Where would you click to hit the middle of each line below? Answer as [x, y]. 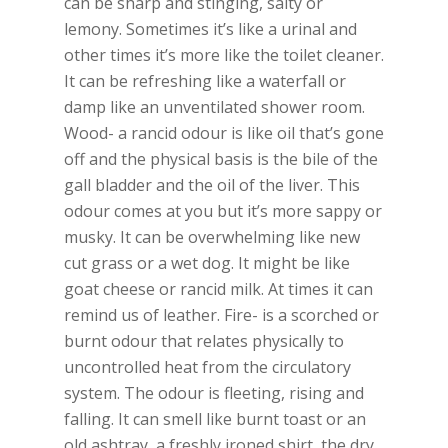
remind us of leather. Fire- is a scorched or [221, 315]
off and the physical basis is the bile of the [221, 159]
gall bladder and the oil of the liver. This [212, 185]
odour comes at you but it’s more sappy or [223, 211]
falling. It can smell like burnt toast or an [215, 419]
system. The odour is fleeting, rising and [214, 393]
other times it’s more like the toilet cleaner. [224, 55]
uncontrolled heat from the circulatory [207, 367]
